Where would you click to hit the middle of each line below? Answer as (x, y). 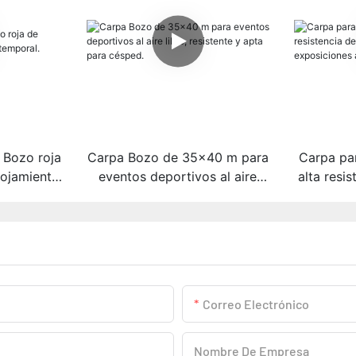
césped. (178, 214)
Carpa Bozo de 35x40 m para (178, 157)
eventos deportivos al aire (178, 176)
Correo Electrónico (256, 304)
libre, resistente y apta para (178, 195)
